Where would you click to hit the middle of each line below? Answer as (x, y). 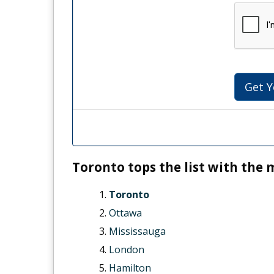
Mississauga (137, 231)
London (126, 249)
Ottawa (125, 213)
